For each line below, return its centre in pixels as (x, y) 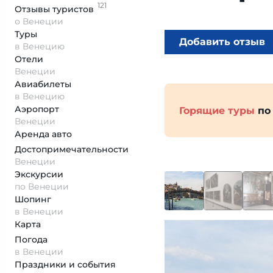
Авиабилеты (43, 84)
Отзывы (34, 9)
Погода (31, 239)
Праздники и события (65, 264)
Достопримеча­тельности (72, 149)
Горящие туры (217, 110)
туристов (73, 9)
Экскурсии (39, 174)
